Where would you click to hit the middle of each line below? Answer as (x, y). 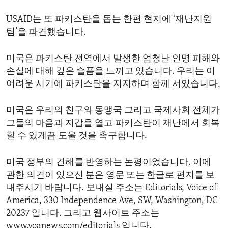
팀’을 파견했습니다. (46, 32)
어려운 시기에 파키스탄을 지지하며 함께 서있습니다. (113, 84)
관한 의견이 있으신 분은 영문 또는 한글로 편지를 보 (110, 175)
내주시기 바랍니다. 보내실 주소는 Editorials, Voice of (112, 188)
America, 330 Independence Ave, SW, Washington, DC (112, 201)
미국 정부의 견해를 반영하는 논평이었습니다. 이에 (109, 162)
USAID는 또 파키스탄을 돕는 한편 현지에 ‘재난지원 (109, 19)
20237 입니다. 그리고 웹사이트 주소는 (83, 213)
